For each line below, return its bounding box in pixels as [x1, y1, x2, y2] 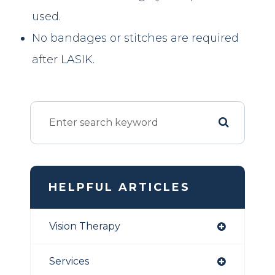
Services [49, 255, 89, 267]
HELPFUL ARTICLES [48, 180, 190, 194]
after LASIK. [32, 52, 95, 66]
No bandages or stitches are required [32, 31, 239, 45]
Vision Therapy [49, 220, 120, 232]
